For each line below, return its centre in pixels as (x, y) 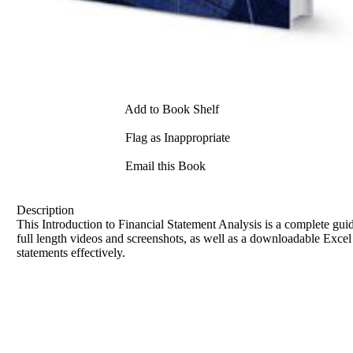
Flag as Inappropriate (176, 138)
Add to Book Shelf (171, 110)
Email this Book (164, 166)
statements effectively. (71, 252)
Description (45, 210)
